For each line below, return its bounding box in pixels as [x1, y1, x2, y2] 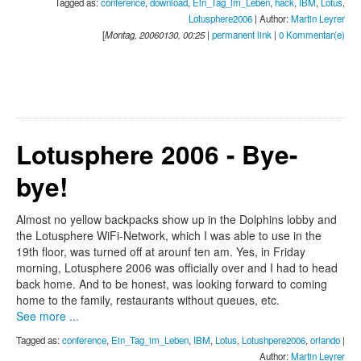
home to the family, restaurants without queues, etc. [16, 292, 280, 309]
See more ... [16, 308, 79, 325]
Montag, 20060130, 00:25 [105, 28, 205, 42]
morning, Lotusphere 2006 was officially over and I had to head [16, 259, 338, 276]
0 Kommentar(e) [279, 28, 345, 42]
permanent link [212, 28, 272, 42]
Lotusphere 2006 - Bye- [16, 136, 297, 173]
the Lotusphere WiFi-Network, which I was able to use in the [16, 227, 322, 244]
